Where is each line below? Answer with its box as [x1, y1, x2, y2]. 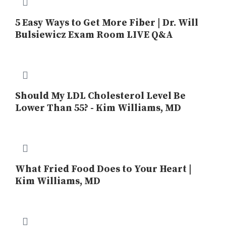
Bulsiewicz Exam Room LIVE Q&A [15, 29, 173, 41]
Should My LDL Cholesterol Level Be [15, 90, 186, 102]
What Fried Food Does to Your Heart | [15, 163, 192, 175]
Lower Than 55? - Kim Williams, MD [15, 102, 181, 114]
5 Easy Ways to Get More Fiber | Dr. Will [15, 17, 198, 29]
